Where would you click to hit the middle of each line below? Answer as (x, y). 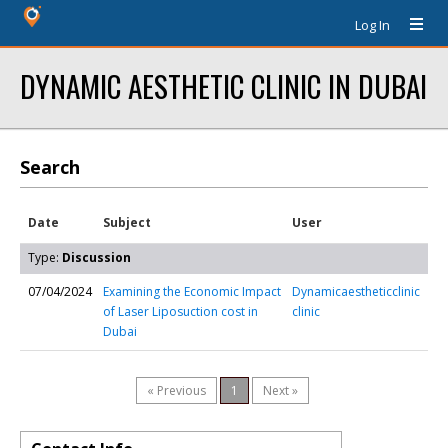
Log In (372, 25)
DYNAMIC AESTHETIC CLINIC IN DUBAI (223, 85)
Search (50, 167)
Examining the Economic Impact (192, 291)
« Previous (176, 390)
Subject (127, 222)
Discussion (96, 257)
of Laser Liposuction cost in (180, 311)
